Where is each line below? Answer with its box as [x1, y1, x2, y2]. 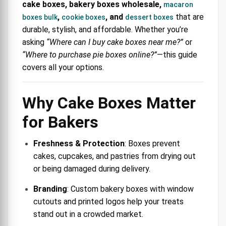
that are [174, 12, 204, 22]
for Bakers [22, 112, 98, 132]
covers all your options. [22, 62, 104, 72]
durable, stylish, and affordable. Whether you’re [22, 24, 188, 34]
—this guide [157, 49, 197, 60]
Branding [33, 184, 67, 194]
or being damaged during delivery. [33, 163, 150, 174]
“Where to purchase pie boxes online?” [22, 49, 157, 60]
